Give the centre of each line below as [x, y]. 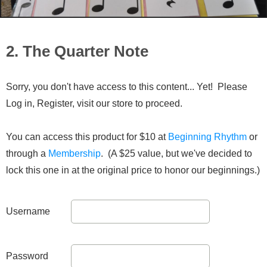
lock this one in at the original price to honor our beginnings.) [133, 170]
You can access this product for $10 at [87, 137]
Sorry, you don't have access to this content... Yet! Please [127, 87]
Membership [74, 154]
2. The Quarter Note [77, 52]
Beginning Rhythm [207, 137]
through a [27, 154]
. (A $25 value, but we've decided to [176, 154]
